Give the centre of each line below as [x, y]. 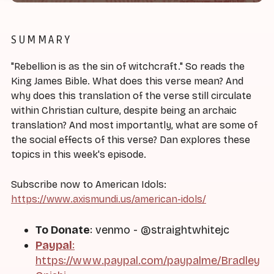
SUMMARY [41, 39]
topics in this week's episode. [79, 155]
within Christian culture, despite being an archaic [124, 111]
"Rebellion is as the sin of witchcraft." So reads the [128, 67]
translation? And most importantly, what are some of [134, 125]
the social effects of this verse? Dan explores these [131, 140]
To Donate [63, 230]
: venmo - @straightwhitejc [160, 230]
